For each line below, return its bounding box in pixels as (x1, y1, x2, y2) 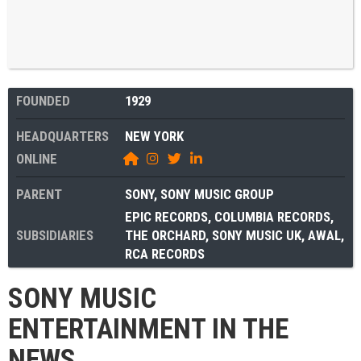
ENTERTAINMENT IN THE (8, 312, 288, 346)
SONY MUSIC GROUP (160, 185, 274, 202)
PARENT (16, 185, 62, 202)
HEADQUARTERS (16, 127, 109, 144)
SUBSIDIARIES (16, 226, 93, 243)
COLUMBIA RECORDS (214, 208, 330, 225)
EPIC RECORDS (125, 208, 208, 225)
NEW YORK (125, 127, 184, 144)
